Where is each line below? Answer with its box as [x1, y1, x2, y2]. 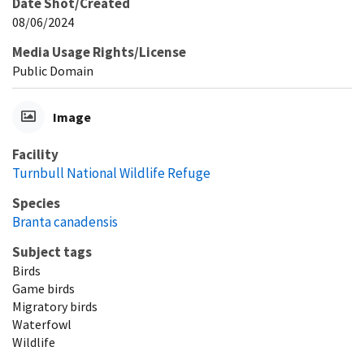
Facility [12, 145, 58, 163]
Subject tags [12, 242, 92, 261]
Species [12, 193, 60, 212]
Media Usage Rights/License [12, 42, 186, 61]
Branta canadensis [12, 212, 118, 231]
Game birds [12, 279, 75, 297]
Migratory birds [12, 297, 97, 314]
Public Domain [12, 62, 93, 79]
